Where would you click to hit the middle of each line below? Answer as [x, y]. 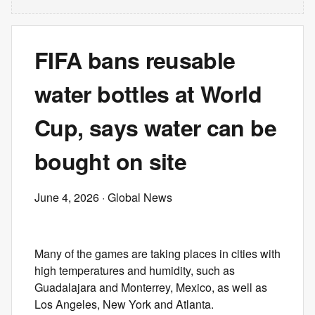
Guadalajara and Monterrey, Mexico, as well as [151, 287]
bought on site [111, 161]
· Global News [136, 197]
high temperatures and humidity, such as [135, 270]
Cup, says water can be [155, 127]
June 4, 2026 [67, 197]
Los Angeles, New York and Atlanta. [124, 304]
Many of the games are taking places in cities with [157, 253]
